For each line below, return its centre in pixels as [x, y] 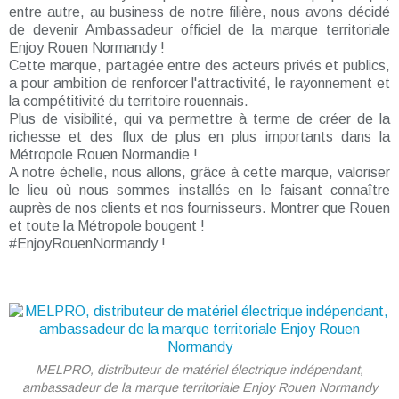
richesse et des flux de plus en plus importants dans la [199, 137]
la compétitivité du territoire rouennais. [129, 101]
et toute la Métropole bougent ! [107, 226]
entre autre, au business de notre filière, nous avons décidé [199, 12]
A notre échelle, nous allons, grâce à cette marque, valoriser [199, 172]
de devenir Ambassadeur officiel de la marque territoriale [199, 30]
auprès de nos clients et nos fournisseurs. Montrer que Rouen [199, 208]
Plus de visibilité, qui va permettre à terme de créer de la [199, 119]
